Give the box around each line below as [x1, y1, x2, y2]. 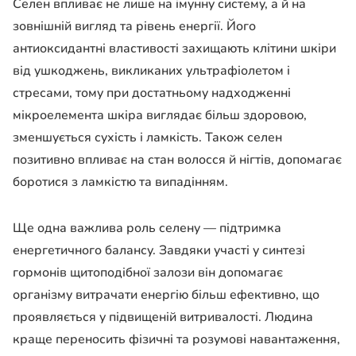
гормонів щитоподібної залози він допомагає [13, 263, 283, 281]
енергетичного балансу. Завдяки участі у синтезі [13, 241, 305, 259]
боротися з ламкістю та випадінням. [13, 172, 228, 191]
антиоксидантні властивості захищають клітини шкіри [13, 39, 336, 57]
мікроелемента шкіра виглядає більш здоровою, [13, 106, 307, 124]
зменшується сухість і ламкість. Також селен [13, 128, 282, 146]
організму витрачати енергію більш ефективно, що [13, 285, 319, 304]
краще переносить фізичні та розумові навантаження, [13, 330, 340, 348]
